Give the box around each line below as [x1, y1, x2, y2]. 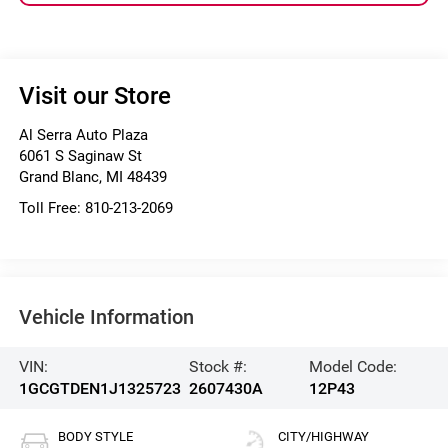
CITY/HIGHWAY [278, 429, 369, 445]
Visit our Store [18, 81, 171, 110]
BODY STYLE [57, 429, 133, 445]
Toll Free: [18, 198, 85, 217]
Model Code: [308, 357, 397, 377]
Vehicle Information [18, 305, 194, 330]
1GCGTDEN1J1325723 [18, 379, 181, 399]
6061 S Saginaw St [18, 146, 142, 165]
